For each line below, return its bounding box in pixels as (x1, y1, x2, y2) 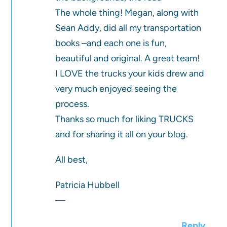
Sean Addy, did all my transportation (55, 22, 202, 34)
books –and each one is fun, (55, 37, 167, 49)
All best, (55, 154, 88, 166)
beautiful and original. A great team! (55, 53, 200, 64)
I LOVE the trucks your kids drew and (55, 68, 205, 80)
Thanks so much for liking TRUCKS (55, 113, 194, 125)
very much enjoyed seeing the (55, 83, 177, 95)
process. (55, 98, 90, 110)
